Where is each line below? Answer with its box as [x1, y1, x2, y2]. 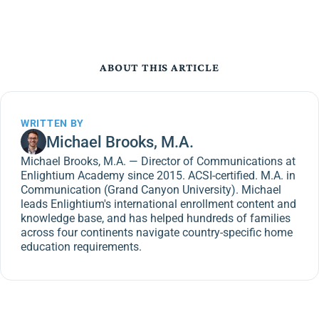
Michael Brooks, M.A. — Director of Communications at [21, 155, 296, 168]
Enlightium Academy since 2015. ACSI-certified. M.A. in [21, 169, 296, 182]
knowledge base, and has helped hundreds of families [21, 211, 291, 225]
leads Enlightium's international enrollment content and [21, 197, 296, 211]
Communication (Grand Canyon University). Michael [21, 183, 281, 197]
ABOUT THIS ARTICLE [100, 61, 219, 73]
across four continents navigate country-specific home [21, 226, 293, 239]
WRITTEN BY [21, 117, 84, 129]
